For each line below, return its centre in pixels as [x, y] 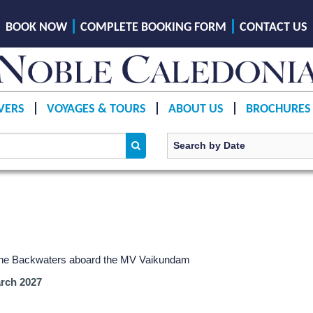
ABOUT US [196, 109]
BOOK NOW [36, 28]
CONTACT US [274, 28]
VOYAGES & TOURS [96, 109]
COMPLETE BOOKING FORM [153, 28]
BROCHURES [278, 109]
